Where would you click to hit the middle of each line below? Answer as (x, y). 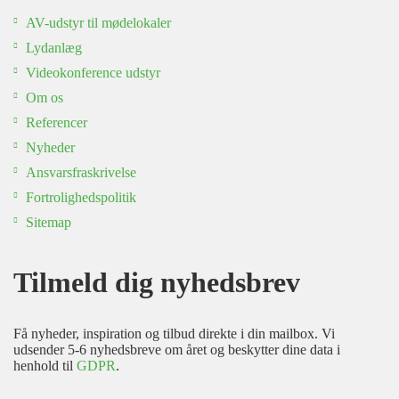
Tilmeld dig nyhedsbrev (157, 282)
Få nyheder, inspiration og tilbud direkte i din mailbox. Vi (174, 334)
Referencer (57, 122)
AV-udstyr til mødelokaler (98, 23)
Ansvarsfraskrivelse (81, 172)
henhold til (45, 366)
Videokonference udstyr (93, 73)
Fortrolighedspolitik (81, 197)
